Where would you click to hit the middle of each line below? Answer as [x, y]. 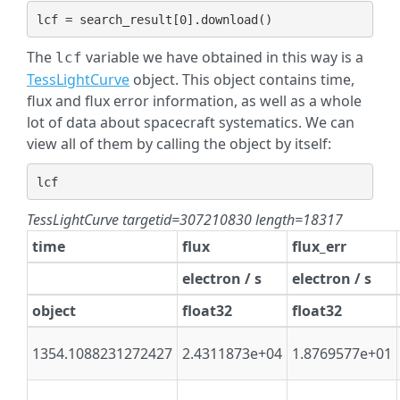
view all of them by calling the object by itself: [179, 144]
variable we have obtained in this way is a [223, 57]
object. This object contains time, [242, 79]
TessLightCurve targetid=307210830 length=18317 [185, 220]
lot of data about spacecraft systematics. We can [191, 122]
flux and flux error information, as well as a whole [194, 101]
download [229, 19]
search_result [125, 19]
